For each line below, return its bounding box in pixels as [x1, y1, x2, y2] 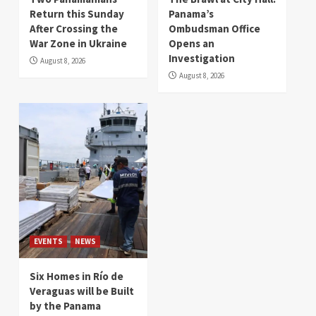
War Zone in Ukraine [30, 37, 127, 51]
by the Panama [30, 299, 101, 313]
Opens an [169, 37, 214, 51]
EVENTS [34, 236, 63, 247]
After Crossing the [30, 22, 118, 36]
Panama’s [169, 7, 214, 21]
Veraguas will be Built [30, 284, 134, 298]
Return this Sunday [30, 7, 124, 21]
